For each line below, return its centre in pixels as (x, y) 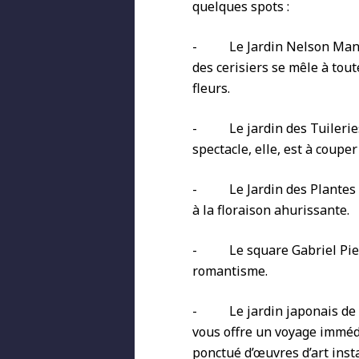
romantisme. (230, 271)
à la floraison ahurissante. (271, 210)
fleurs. (211, 88)
